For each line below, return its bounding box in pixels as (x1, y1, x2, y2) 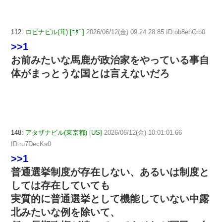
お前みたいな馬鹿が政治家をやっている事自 (11, 54, 209, 65)
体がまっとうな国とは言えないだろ (11, 67, 169, 79)
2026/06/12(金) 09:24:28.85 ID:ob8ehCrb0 (86, 28, 205, 36)
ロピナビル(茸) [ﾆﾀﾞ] (25, 28, 84, 36)
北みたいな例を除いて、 (11, 206, 120, 218)
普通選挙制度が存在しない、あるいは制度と (11, 166, 209, 177)
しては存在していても (11, 179, 110, 191)
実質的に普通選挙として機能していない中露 (11, 193, 209, 204)
